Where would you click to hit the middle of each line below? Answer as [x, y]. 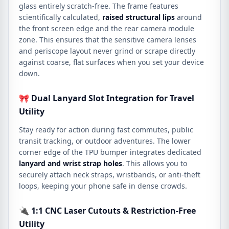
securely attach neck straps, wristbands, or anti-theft [110, 175]
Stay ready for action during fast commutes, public [106, 130]
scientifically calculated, [61, 17]
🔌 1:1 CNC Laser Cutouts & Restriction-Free [107, 211]
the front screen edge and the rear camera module [107, 28]
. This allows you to [155, 163]
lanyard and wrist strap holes [71, 163]
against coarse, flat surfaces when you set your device [111, 62]
